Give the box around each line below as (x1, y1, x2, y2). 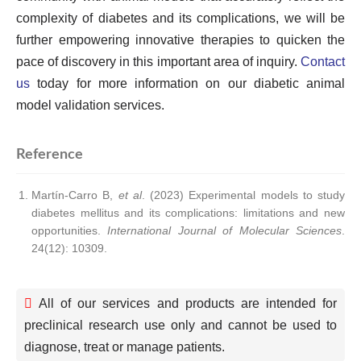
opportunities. (31, 224, 108, 237)
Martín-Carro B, (31, 189, 118, 201)
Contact (301, 55, 345, 68)
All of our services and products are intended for (32, 297, 337, 310)
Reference (16, 147, 83, 161)
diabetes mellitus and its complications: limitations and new (31, 206, 345, 219)
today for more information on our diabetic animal (30, 77, 345, 90)
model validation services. (16, 98, 164, 112)
